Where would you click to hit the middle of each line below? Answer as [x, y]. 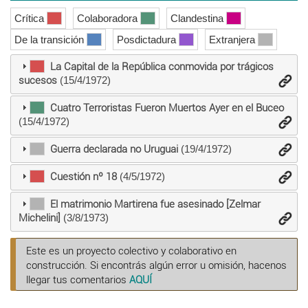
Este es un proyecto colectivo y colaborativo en [131, 251]
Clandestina [198, 18]
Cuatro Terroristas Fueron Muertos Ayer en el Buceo [167, 108]
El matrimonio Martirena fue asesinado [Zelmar [155, 205]
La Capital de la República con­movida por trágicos [162, 67]
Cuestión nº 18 [83, 177]
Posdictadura [148, 39]
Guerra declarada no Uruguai [114, 150]
